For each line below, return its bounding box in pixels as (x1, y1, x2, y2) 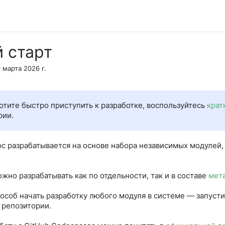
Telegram (87, 11, 121, 21)
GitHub (131, 11, 156, 21)
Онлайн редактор (13, 11, 77, 21)
